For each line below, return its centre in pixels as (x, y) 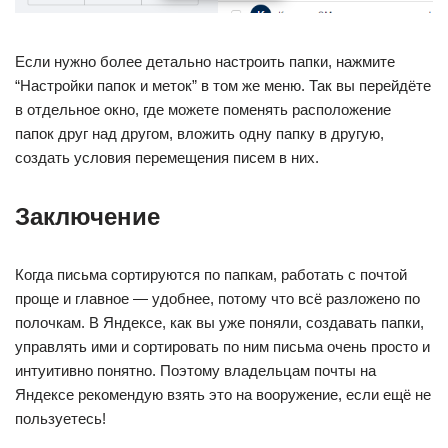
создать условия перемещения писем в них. (167, 158)
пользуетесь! (60, 419)
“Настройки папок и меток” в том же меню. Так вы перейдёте (223, 86)
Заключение (87, 217)
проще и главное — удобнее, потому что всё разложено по (217, 299)
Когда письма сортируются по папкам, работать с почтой (211, 275)
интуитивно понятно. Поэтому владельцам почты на (195, 371)
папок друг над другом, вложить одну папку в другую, (199, 134)
